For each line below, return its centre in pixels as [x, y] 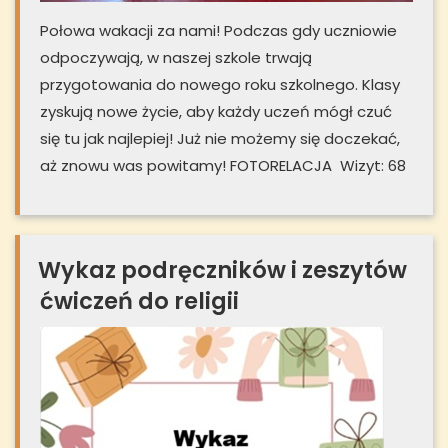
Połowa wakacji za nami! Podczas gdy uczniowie [218, 30]
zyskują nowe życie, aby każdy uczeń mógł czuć [216, 111]
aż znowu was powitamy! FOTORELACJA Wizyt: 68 [223, 165]
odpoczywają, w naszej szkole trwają [176, 57]
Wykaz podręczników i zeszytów [222, 269]
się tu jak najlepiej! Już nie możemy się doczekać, [220, 138]
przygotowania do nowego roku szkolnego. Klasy [220, 84]
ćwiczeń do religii [139, 300]
